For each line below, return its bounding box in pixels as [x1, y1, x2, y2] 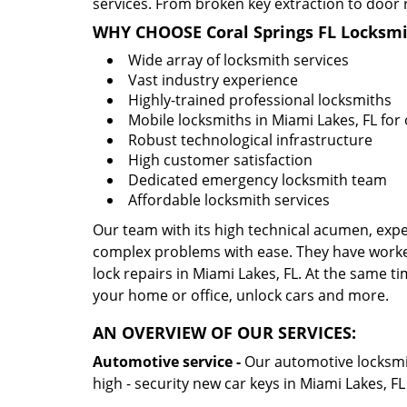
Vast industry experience [128, 70, 298, 90]
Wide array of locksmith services [128, 50, 349, 70]
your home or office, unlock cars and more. [93, 285, 389, 305]
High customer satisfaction [128, 150, 313, 170]
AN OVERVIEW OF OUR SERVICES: [93, 322, 356, 343]
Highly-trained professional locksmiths [128, 90, 392, 110]
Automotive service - [93, 352, 241, 372]
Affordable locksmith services [128, 190, 330, 210]
